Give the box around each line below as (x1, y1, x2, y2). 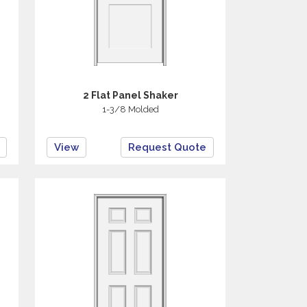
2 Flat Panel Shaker (82, 90, 178, 101)
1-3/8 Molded (101, 104, 159, 114)
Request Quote (128, 141, 207, 153)
